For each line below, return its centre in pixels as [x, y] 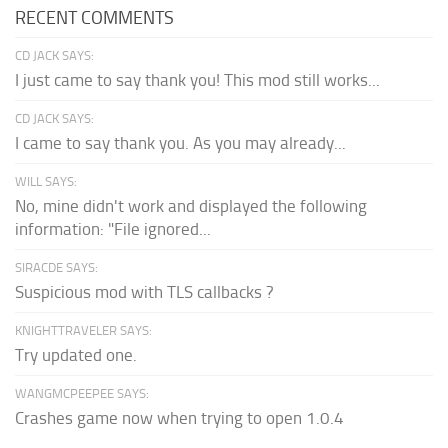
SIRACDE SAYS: [56, 267]
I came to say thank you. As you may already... [180, 142]
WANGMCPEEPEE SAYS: [82, 393]
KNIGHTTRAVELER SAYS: [83, 330]
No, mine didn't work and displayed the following [191, 205]
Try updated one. [76, 354]
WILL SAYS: [46, 181]
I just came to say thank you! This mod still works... [197, 79]
